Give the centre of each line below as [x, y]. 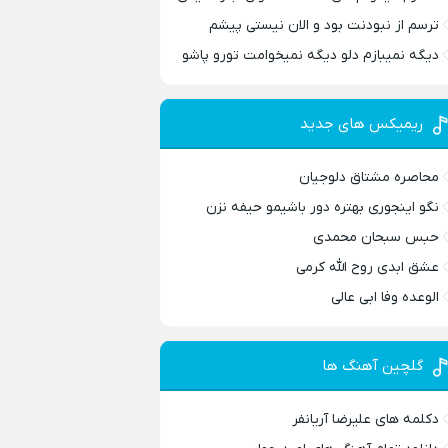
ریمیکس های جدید [362, 123]
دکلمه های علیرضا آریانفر [366, 419]
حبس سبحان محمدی [376, 237]
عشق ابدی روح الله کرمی [368, 267]
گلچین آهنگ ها [373, 365]
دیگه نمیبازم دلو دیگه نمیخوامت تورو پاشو [311, 55]
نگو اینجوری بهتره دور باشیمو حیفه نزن [323, 207]
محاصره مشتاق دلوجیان [369, 177]
